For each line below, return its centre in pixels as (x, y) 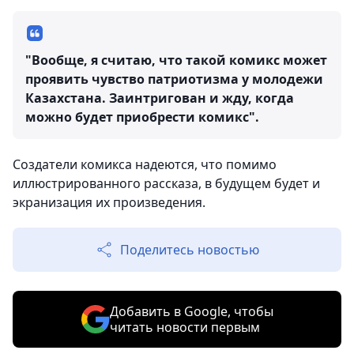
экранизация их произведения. (109, 202)
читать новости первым (185, 327)
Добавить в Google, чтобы (191, 311)
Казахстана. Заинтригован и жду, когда (160, 98)
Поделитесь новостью (190, 249)
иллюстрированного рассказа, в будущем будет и (166, 183)
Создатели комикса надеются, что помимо (145, 164)
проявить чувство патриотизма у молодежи (174, 79)
